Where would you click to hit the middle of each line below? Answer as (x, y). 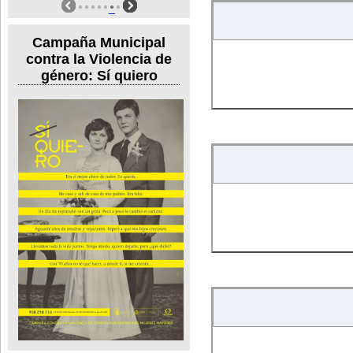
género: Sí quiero (99, 75)
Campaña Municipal (99, 42)
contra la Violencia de (99, 59)
